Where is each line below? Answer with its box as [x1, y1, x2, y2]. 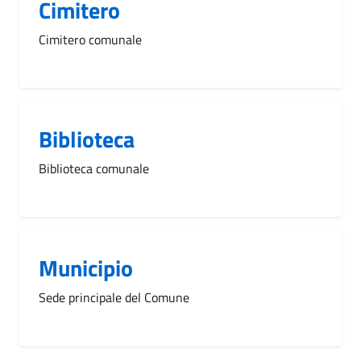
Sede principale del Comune [39, 287, 189, 307]
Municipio [39, 250, 133, 285]
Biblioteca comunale [39, 158, 149, 178]
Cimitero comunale [39, 29, 142, 49]
